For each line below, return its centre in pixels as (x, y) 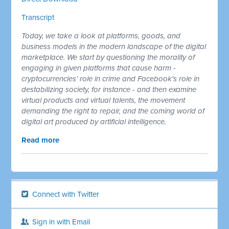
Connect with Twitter (65, 194)
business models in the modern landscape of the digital (114, 46)
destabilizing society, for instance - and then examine (109, 89)
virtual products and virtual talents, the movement (104, 100)
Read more (41, 140)
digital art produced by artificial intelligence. (94, 121)
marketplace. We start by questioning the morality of (108, 57)
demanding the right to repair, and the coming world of (113, 111)
